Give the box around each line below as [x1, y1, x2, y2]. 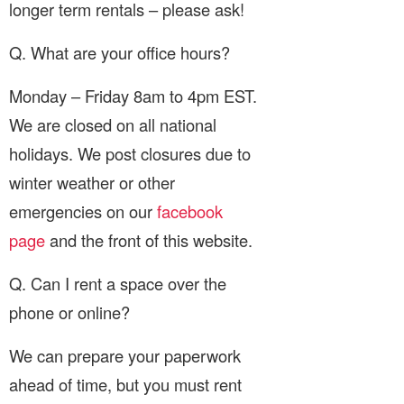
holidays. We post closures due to [9, 141, 251, 165]
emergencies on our [9, 198, 157, 223]
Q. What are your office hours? [9, 40, 230, 64]
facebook [157, 198, 223, 223]
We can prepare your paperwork [9, 343, 241, 367]
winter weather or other [9, 170, 175, 194]
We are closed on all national [9, 112, 216, 136]
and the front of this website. [45, 227, 252, 252]
